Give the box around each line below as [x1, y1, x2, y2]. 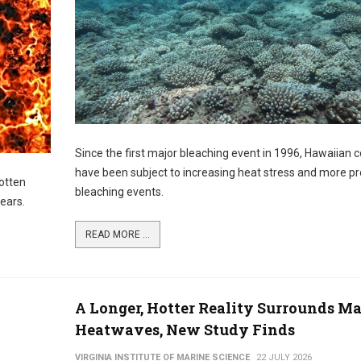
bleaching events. [74, 185, 164, 199]
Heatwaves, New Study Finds [74, 320, 295, 339]
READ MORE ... [85, 229, 150, 241]
